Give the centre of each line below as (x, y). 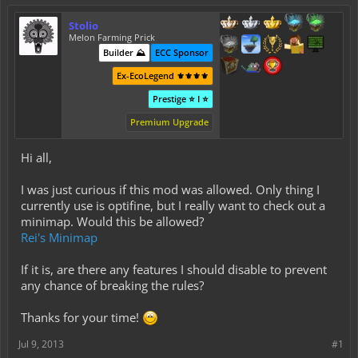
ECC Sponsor (182, 52)
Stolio (84, 26)
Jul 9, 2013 (41, 344)
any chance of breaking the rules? (112, 285)
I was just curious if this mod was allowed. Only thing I (170, 189)
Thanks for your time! (82, 317)
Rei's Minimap (59, 237)
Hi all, (36, 157)
